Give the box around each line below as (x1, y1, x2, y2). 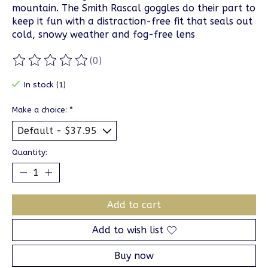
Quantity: (12, 148, 47, 157)
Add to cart (107, 199, 161, 211)
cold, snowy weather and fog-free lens (12, 29, 195, 41)
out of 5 (150, 60, 191, 72)
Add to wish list (92, 224, 163, 236)
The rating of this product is (12, 60, 144, 72)
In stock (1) (23, 80, 66, 90)
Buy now (114, 250, 154, 262)
